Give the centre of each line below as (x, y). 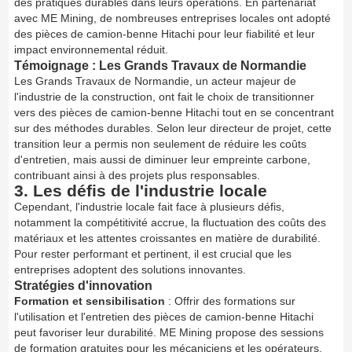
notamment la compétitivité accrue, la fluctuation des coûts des (170, 222)
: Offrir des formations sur (231, 301)
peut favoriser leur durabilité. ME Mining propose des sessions (169, 332)
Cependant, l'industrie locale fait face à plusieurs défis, (150, 206)
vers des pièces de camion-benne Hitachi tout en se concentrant (174, 112)
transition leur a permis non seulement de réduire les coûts (161, 143)
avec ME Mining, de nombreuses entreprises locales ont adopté (173, 18)
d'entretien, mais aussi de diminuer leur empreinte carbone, (163, 159)
